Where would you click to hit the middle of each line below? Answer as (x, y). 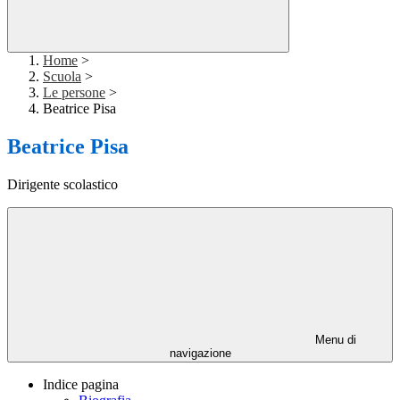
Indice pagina (81, 385)
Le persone (74, 93)
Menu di (334, 340)
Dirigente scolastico (62, 185)
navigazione (200, 354)
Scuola (62, 77)
